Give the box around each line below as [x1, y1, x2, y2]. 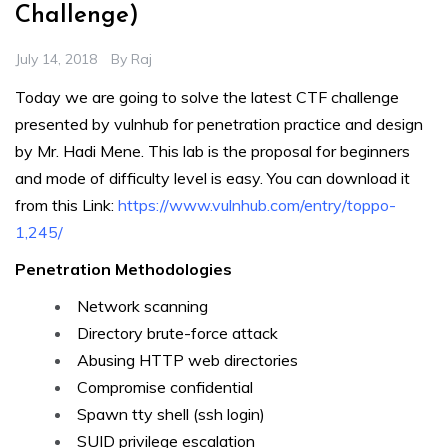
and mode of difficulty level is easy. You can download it [15, 168, 410, 189]
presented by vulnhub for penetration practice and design [15, 114, 423, 135]
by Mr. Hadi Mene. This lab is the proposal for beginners [15, 141, 410, 162]
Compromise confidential [77, 377, 253, 398]
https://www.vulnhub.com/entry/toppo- [118, 195, 396, 216]
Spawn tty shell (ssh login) [77, 404, 265, 425]
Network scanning [77, 296, 208, 317]
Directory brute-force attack [77, 323, 278, 344]
